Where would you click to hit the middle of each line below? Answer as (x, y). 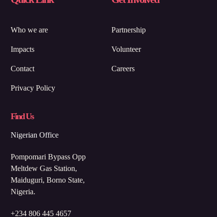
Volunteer (126, 49)
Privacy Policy (33, 88)
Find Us (22, 116)
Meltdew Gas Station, (44, 169)
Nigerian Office (35, 135)
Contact (23, 68)
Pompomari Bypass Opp (48, 157)
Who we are (30, 30)
